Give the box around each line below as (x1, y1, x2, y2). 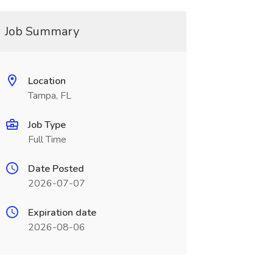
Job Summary (4, 23, 79, 40)
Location (27, 74, 66, 88)
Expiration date (27, 206, 96, 219)
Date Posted (27, 162, 84, 175)
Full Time (27, 133, 66, 146)
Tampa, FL (27, 89, 71, 102)
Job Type (27, 118, 66, 132)
